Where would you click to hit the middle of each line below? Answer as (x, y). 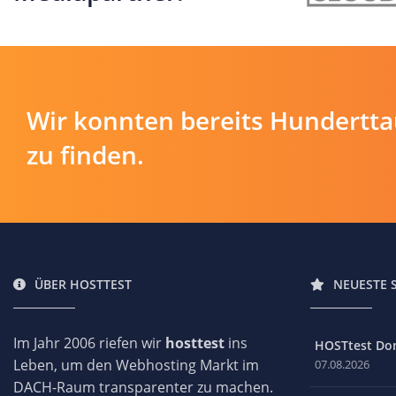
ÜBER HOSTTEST (83, 284)
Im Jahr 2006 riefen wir (89, 343)
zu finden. (85, 154)
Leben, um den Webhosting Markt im (136, 365)
